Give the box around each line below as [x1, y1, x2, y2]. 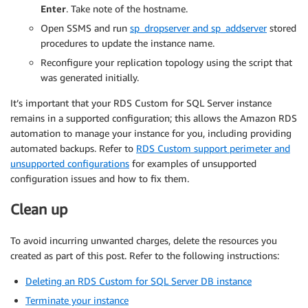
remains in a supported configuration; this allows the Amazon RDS [10, 111, 297, 124]
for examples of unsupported [129, 157, 256, 169]
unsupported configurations [10, 157, 129, 169]
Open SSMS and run [41, 21, 130, 34]
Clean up [10, 201, 67, 219]
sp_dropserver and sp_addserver [130, 21, 267, 34]
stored [267, 21, 296, 34]
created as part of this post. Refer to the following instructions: [10, 249, 279, 261]
